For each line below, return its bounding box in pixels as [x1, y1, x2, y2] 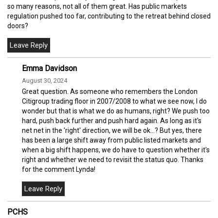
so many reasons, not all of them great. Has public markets [7, 2, 187, 10]
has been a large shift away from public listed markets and [22, 136, 201, 144]
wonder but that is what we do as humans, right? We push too [22, 107, 210, 115]
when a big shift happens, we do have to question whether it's [22, 145, 210, 154]
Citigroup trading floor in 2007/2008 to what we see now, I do [22, 97, 207, 105]
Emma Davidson [22, 63, 77, 73]
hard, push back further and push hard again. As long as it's [22, 116, 201, 125]
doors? [7, 21, 28, 30]
